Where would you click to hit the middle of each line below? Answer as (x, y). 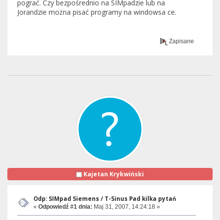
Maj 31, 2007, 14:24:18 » (126, 206)
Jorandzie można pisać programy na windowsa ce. (97, 12)
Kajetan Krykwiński (114, 174)
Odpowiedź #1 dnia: (65, 206)
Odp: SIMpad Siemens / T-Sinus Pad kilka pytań (105, 198)
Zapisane (181, 41)
